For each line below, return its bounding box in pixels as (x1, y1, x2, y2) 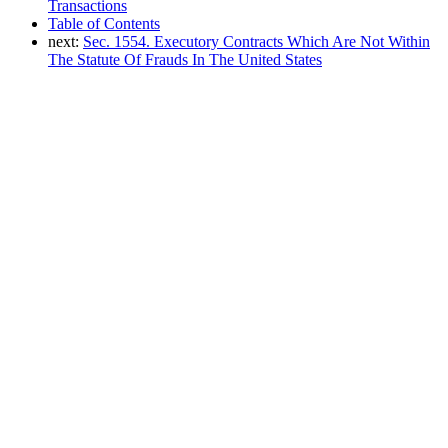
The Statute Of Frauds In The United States (48, 50, 322, 68)
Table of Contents (48, 14, 160, 32)
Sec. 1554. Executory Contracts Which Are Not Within (83, 32, 430, 50)
